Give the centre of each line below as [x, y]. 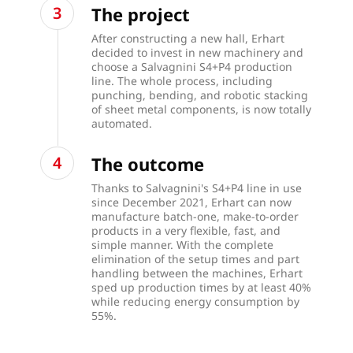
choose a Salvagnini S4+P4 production [191, 67]
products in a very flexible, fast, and [186, 230]
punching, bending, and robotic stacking [199, 95]
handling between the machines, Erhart [197, 273]
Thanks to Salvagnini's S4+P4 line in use [196, 188]
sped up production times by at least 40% [201, 287]
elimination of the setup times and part [195, 258]
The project [143, 15]
